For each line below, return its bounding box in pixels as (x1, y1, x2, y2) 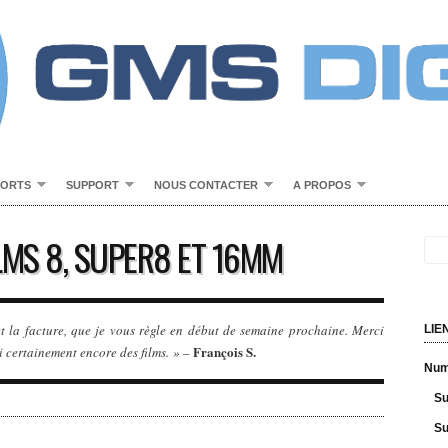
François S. (193, 342, 256, 361)
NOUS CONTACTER (154, 179, 258, 191)
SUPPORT (66, 179, 119, 191)
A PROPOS (293, 179, 351, 191)
